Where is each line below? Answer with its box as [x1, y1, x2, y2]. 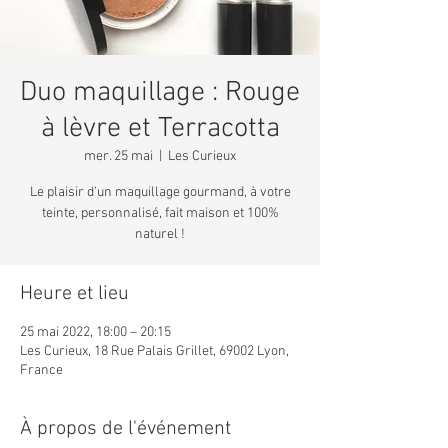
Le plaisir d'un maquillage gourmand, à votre [29, 183, 291, 201]
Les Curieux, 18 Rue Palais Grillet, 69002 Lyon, [20, 342, 289, 360]
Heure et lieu [20, 281, 129, 306]
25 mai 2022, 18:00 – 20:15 [20, 323, 171, 341]
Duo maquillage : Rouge [20, 75, 300, 110]
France [20, 361, 63, 379]
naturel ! [135, 225, 185, 243]
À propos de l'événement [20, 416, 231, 441]
